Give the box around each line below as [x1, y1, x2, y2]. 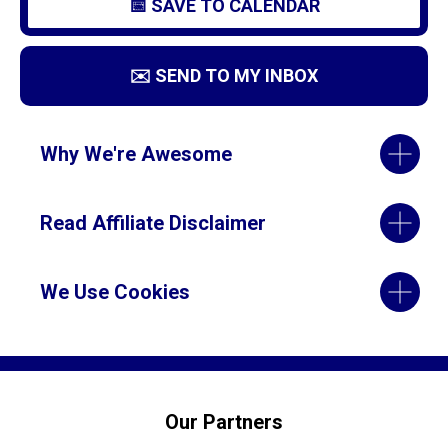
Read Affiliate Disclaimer [40, 210, 266, 235]
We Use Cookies [40, 279, 190, 304]
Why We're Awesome [40, 141, 232, 166]
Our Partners [165, 409, 283, 434]
